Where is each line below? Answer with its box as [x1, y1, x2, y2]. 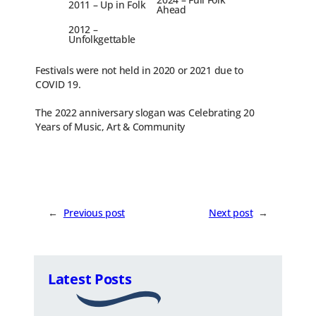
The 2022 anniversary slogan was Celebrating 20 [35, 105, 255, 119]
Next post [208, 206, 253, 220]
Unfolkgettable [68, 32, 136, 46]
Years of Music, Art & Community [35, 119, 188, 133]
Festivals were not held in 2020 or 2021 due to [35, 63, 243, 77]
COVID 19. [35, 77, 81, 91]
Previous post [63, 206, 126, 220]
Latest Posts [48, 269, 132, 289]
